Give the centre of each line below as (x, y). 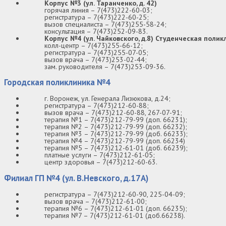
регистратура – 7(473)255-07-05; (96, 52)
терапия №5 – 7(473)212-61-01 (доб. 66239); (116, 148)
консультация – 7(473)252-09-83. (96, 31)
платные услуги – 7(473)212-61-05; (100, 155)
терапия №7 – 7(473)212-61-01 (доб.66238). (115, 215)
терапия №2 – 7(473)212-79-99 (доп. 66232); (116, 127)
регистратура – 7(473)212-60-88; (97, 106)
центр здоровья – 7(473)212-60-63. (101, 162)
